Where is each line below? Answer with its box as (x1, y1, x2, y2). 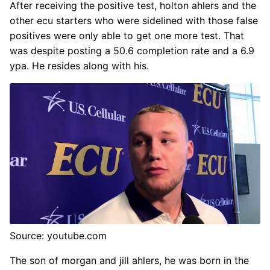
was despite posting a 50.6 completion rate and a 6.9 (10, 45, 254, 57)
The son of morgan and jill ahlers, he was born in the (10, 254, 249, 267)
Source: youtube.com (10, 230, 107, 242)
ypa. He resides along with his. (10, 60, 149, 72)
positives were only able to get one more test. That (10, 30, 244, 42)
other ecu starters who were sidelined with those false (10, 14, 258, 27)
